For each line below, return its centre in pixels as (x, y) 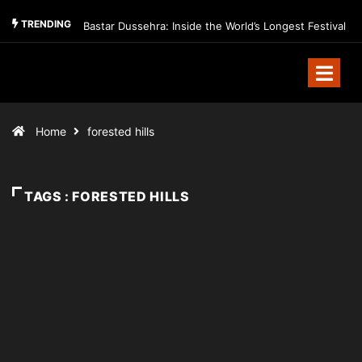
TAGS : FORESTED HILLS (107, 196)
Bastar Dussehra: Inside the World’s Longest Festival (215, 26)
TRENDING (45, 24)
